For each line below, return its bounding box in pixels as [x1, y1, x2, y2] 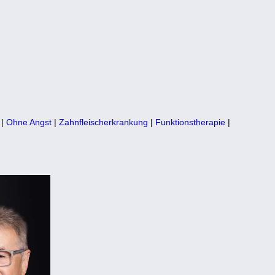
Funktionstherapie [155, 117, 225, 127]
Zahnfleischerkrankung [59, 117, 148, 127]
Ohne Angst [6, 117, 52, 127]
